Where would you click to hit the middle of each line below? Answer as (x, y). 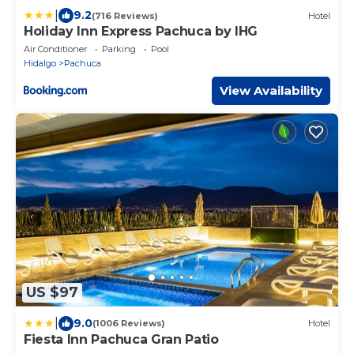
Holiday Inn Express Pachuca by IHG (141, 32)
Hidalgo (40, 64)
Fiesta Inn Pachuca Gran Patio (121, 339)
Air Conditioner (55, 49)
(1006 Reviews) (129, 324)
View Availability (271, 91)
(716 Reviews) (125, 15)
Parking (119, 49)
